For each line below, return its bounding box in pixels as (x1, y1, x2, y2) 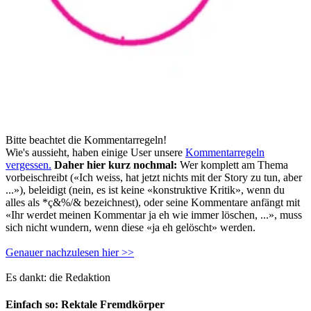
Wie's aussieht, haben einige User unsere (6, 146, 185, 159)
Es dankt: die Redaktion (6, 271, 110, 284)
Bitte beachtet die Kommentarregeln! (6, 134, 167, 146)
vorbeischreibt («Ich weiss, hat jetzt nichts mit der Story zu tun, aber (6, 171, 302, 184)
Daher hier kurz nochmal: (54, 159, 177, 171)
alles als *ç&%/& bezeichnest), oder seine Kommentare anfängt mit (6, 196, 300, 209)
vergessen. (6, 159, 51, 171)
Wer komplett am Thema (177, 159, 288, 171)
